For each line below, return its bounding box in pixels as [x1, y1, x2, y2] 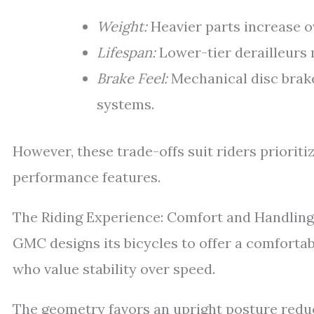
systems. [97, 95, 154, 114]
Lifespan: [97, 43, 156, 62]
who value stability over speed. [13, 260, 215, 278]
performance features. [13, 168, 161, 186]
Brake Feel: [97, 69, 168, 88]
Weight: [97, 18, 147, 36]
